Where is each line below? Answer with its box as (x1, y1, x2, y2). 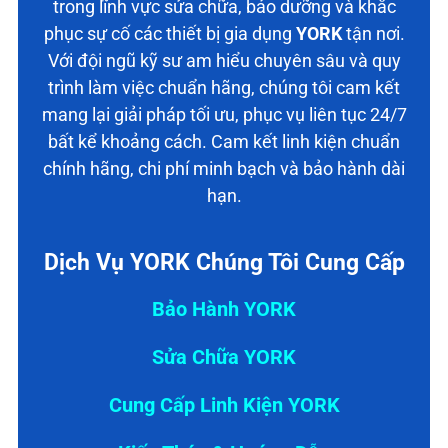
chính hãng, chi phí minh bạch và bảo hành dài (43, 157, 405, 179)
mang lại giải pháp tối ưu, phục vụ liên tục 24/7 (41, 103, 407, 125)
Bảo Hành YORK (152, 296, 296, 321)
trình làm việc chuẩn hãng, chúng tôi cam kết (48, 76, 400, 98)
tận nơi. (341, 22, 405, 44)
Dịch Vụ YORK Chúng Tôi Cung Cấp (43, 248, 405, 276)
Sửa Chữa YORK (152, 344, 296, 369)
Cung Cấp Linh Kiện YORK (108, 392, 340, 417)
